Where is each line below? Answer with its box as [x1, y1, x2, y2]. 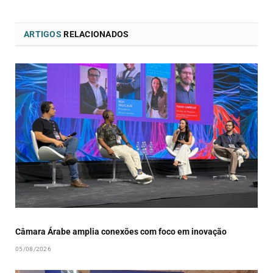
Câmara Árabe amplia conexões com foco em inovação [15, 227, 227, 237]
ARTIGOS [24, 29, 62, 40]
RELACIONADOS [61, 29, 129, 40]
